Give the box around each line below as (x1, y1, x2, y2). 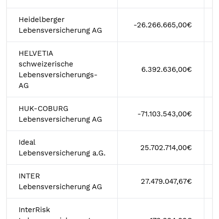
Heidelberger (19, 15, 65, 24)
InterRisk (19, 205, 50, 214)
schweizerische (19, 60, 73, 68)
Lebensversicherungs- (19, 70, 98, 79)
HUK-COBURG (19, 104, 68, 113)
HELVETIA (19, 49, 53, 58)
